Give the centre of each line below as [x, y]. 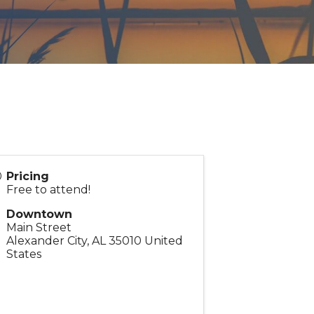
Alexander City [46, 241]
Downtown [39, 214]
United [163, 241]
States [23, 254]
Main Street [39, 228]
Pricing [27, 177]
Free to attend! [49, 190]
